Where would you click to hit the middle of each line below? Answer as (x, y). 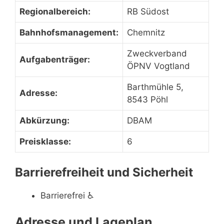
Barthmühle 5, (155, 87)
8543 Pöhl (147, 99)
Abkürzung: (44, 120)
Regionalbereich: (55, 11)
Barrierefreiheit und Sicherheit (104, 172)
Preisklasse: (45, 141)
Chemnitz (146, 32)
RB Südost (148, 11)
